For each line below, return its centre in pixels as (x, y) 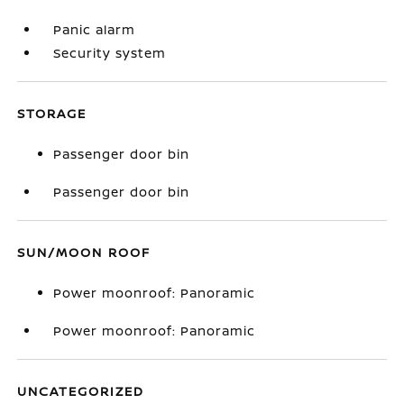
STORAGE (52, 113)
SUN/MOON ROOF (84, 252)
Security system (110, 53)
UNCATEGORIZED (81, 391)
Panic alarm (95, 29)
